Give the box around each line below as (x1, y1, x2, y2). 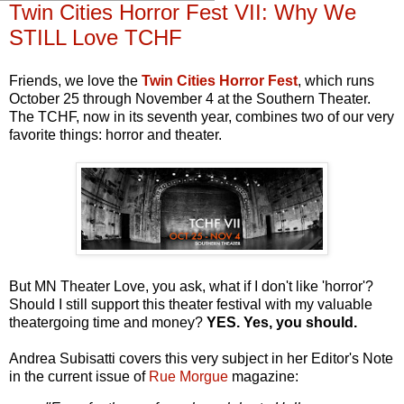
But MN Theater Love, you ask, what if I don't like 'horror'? (9, 278, 373, 294)
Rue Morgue (149, 368, 228, 384)
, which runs (298, 72, 374, 88)
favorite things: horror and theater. (9, 126, 222, 142)
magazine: (228, 368, 298, 384)
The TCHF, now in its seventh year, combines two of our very (9, 108, 394, 124)
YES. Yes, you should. (207, 314, 357, 330)
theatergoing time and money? (9, 314, 207, 330)
